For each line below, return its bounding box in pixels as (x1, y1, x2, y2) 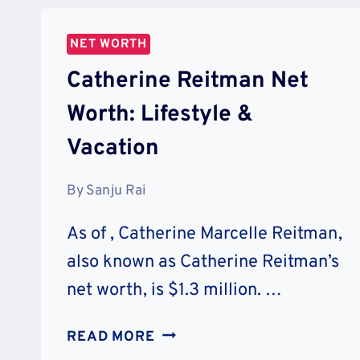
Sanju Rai (86, 181, 146, 200)
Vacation (67, 133, 159, 163)
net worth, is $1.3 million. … (67, 279, 282, 301)
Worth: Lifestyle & (67, 100, 253, 129)
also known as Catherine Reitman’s (67, 251, 339, 273)
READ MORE (67, 327, 155, 346)
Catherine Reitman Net (67, 66, 309, 96)
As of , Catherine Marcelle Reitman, (67, 223, 342, 245)
